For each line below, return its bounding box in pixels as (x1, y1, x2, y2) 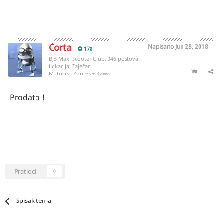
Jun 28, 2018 (175, 42, 208, 51)
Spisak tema (16, 196, 52, 205)
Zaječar (72, 62, 90, 70)
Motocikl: (49, 70, 73, 77)
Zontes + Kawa (73, 70, 110, 77)
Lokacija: (49, 62, 72, 70)
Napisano (148, 42, 175, 51)
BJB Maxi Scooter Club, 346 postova (49, 55, 138, 62)
